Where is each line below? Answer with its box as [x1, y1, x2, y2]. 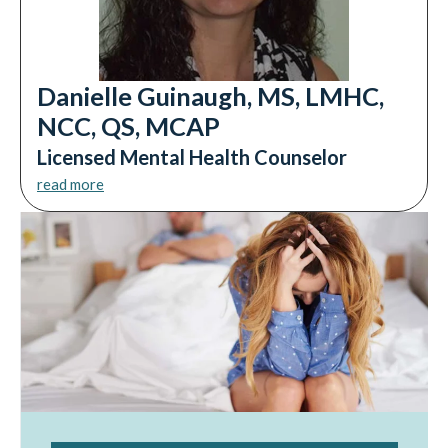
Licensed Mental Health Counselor [37, 145, 347, 170]
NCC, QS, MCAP [37, 111, 220, 142]
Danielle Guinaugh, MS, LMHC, [37, 81, 384, 112]
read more [37, 175, 104, 194]
